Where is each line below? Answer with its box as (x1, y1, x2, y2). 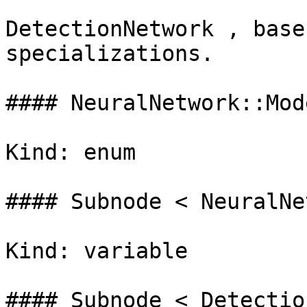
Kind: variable (5, 238, 188, 263)
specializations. (5, 41, 214, 66)
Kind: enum (5, 140, 136, 164)
